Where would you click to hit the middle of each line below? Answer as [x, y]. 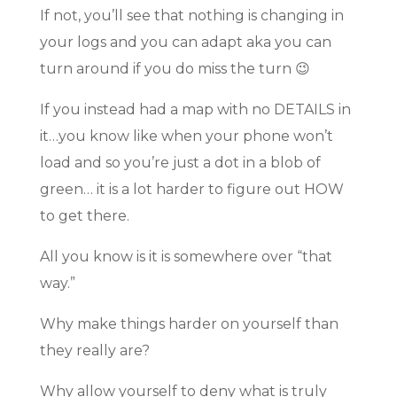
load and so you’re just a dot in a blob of [180, 163]
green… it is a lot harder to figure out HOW [191, 190]
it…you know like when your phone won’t [186, 136]
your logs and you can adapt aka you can [185, 43]
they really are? [94, 351]
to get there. [84, 216]
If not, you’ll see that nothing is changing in [191, 16]
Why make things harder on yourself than [189, 324]
